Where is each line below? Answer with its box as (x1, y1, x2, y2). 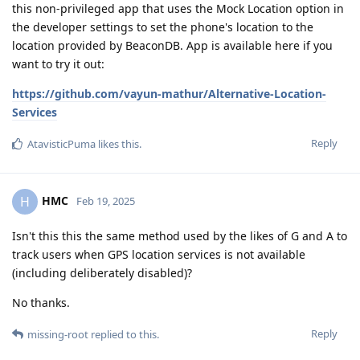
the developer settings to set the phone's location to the (12, 19, 313, 35)
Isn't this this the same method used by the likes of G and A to (12, 228, 347, 244)
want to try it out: (12, 56, 104, 72)
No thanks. (12, 295, 70, 311)
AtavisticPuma (27, 137, 96, 152)
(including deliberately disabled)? (12, 265, 192, 281)
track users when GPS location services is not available (12, 247, 305, 263)
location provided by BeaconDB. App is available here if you (12, 38, 333, 54)
